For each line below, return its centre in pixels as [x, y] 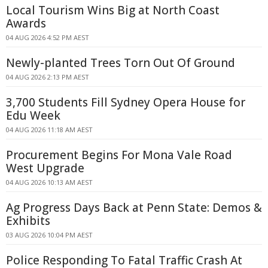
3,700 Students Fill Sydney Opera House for [126, 102]
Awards [26, 23]
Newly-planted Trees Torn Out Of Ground [121, 63]
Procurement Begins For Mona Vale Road [119, 155]
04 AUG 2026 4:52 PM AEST [48, 37]
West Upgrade [45, 168]
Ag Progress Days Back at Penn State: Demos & [134, 208]
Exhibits [28, 221]
